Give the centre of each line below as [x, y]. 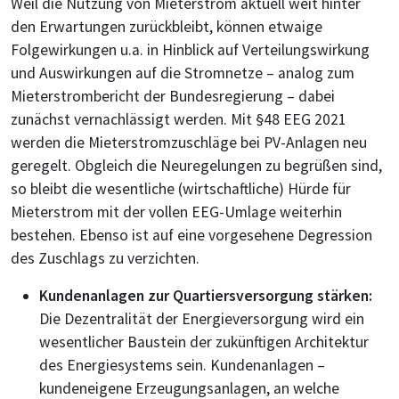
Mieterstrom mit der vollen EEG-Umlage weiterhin [176, 212]
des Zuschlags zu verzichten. [105, 258]
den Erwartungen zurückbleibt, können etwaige [167, 26]
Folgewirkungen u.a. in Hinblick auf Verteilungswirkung [190, 49]
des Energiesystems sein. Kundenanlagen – [182, 365]
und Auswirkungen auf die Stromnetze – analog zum [183, 73]
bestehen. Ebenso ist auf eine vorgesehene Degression [191, 235]
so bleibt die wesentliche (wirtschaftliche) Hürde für [181, 188]
